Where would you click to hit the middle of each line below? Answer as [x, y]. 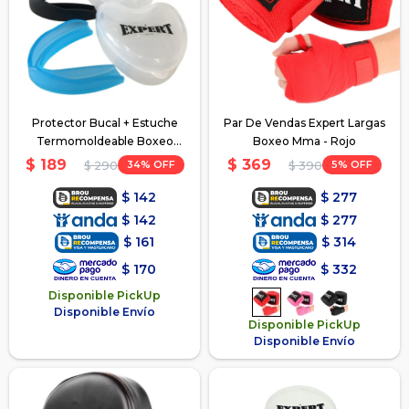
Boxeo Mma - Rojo [304, 141]
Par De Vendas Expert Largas [304, 123]
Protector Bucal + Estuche [105, 123]
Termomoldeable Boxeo [105, 141]
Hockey [105, 159]
